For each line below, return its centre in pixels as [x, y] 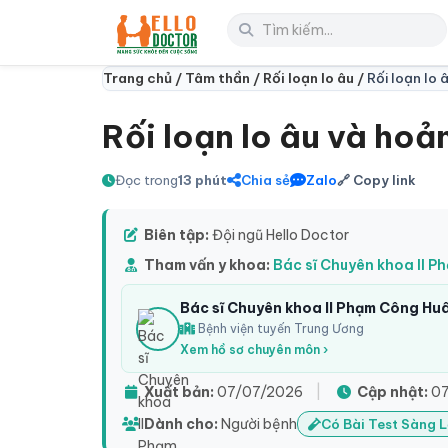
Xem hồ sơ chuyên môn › [254, 349]
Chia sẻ [265, 180]
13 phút [202, 180]
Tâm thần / [224, 78]
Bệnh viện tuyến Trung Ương [279, 328]
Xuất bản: [179, 392]
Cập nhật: [392, 392]
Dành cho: [181, 424]
